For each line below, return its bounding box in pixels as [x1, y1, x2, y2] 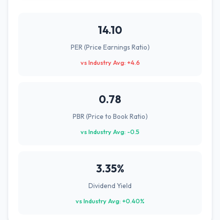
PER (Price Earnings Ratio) [70, 43, 150, 52]
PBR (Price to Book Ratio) [72, 112, 148, 121]
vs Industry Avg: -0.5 [81, 128, 139, 136]
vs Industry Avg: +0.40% [76, 197, 144, 205]
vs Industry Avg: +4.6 [80, 58, 140, 66]
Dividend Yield [88, 181, 132, 190]
